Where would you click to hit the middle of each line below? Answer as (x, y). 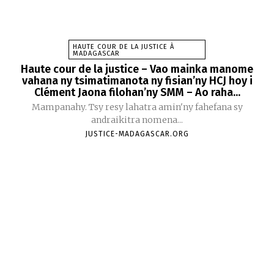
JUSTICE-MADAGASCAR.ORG (137, 134)
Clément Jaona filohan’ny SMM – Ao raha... (137, 92)
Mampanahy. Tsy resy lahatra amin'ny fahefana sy (137, 107)
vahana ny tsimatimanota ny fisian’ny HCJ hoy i (137, 80)
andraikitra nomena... (137, 120)
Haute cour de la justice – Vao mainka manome (137, 69)
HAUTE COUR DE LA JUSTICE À (124, 46)
